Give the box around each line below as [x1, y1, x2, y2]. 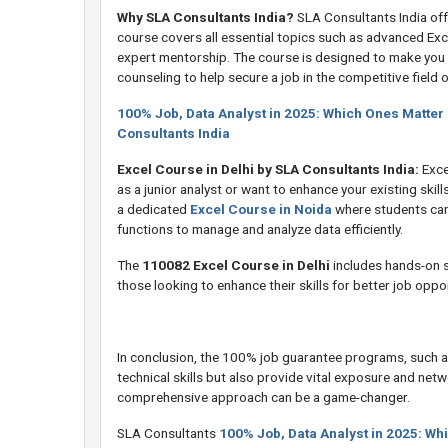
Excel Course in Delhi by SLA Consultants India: [117, 161, 419, 178]
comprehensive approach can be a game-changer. [117, 389, 410, 406]
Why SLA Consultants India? [117, 9, 294, 26]
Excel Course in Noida [190, 201, 332, 218]
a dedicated [117, 201, 190, 218]
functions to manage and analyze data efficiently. [117, 221, 403, 238]
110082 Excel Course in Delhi [142, 257, 330, 274]
